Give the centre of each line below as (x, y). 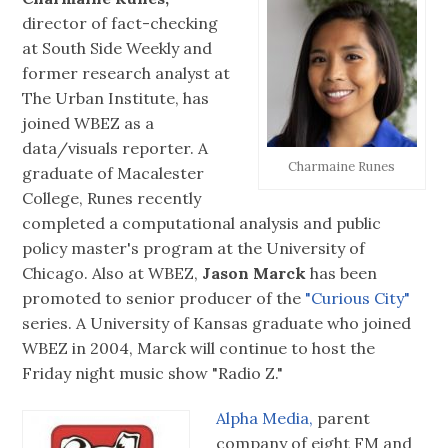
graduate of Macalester (113, 173)
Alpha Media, (264, 417)
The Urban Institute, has (116, 98)
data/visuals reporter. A (115, 148)
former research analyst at (126, 73)
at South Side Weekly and (117, 48)
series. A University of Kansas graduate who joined (217, 323)
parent (341, 417)
